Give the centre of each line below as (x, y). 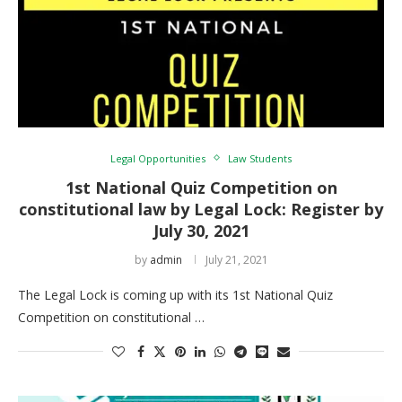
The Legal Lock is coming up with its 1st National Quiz (175, 294)
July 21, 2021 (236, 259)
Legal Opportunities (158, 158)
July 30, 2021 (201, 230)
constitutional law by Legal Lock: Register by (201, 209)
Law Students (260, 158)
